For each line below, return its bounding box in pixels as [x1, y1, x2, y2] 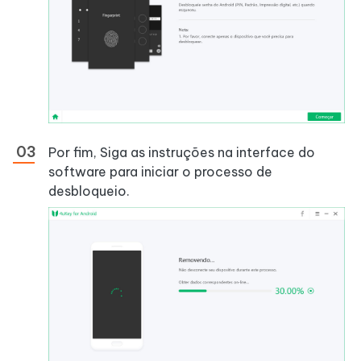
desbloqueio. [48, 182, 130, 199]
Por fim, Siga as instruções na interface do [48, 143, 315, 160]
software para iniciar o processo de [48, 163, 272, 180]
